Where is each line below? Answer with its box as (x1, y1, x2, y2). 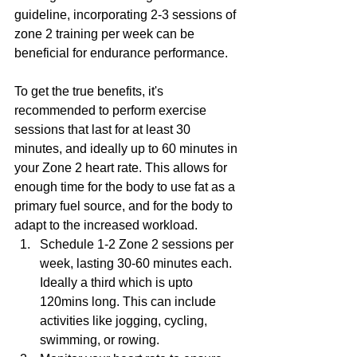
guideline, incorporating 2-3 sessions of (14, 8, 239, 22)
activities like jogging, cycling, (40, 314, 210, 328)
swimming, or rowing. (40, 333, 159, 347)
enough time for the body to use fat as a (14, 180, 238, 194)
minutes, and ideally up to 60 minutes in (14, 142, 241, 156)
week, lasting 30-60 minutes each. (40, 257, 235, 271)
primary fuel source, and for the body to (14, 199, 236, 214)
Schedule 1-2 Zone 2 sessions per (40, 237, 237, 252)
